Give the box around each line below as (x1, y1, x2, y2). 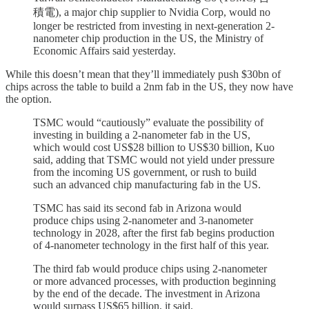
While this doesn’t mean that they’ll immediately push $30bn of (6, 68, 281, 81)
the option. (6, 93, 52, 106)
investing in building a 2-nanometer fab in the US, (33, 129, 250, 141)
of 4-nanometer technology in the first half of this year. (33, 239, 269, 252)
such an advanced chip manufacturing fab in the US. (33, 179, 261, 191)
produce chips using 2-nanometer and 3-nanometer (33, 215, 253, 227)
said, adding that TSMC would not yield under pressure (33, 154, 275, 166)
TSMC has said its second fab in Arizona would (33, 202, 241, 215)
